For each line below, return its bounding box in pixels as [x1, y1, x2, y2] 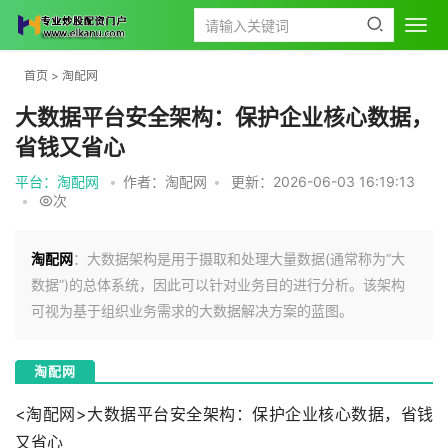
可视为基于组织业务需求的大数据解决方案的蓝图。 [31, 302, 353, 319]
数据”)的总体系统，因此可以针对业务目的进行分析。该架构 [31, 276, 405, 293]
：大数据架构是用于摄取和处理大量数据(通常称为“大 [73, 250, 405, 267]
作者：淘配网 [123, 173, 207, 190]
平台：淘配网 [15, 173, 99, 190]
